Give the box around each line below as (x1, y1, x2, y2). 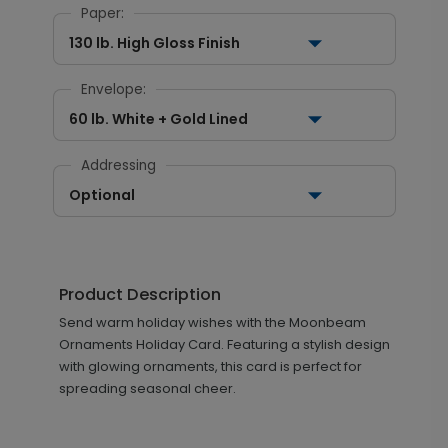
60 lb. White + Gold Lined (68, 109, 248, 129)
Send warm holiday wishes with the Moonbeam (58, 313, 366, 332)
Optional (68, 185, 135, 205)
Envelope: (80, 80, 146, 99)
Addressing (80, 156, 156, 175)
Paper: (80, 4, 124, 23)
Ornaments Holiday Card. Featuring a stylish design (58, 335, 390, 354)
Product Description (58, 283, 221, 306)
